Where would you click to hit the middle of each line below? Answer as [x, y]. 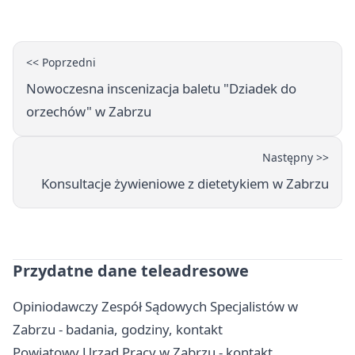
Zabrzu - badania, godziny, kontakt [118, 330]
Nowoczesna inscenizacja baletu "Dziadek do [161, 89]
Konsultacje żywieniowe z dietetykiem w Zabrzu [185, 184]
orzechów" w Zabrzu [89, 112]
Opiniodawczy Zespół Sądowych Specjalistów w [155, 307]
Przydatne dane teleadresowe [131, 271]
